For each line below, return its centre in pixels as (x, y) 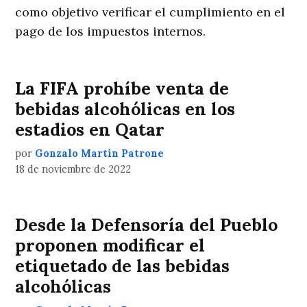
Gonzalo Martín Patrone (100, 153)
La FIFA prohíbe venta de (122, 88)
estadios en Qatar (90, 130)
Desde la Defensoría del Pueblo (147, 225)
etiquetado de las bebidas (123, 266)
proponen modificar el (110, 245)
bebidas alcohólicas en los (125, 109)
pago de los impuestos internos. (111, 31)
